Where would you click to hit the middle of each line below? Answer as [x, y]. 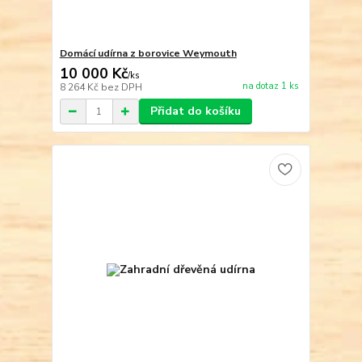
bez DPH [121, 88]
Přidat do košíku [195, 112]
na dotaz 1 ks [270, 86]
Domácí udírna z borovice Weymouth [148, 54]
